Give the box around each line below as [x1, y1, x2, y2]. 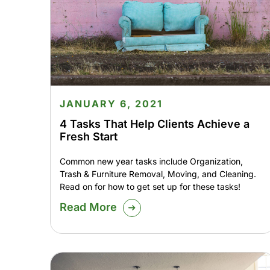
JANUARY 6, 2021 [59, 98, 163, 110]
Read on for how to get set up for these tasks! [59, 181, 240, 192]
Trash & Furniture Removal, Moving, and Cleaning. [59, 169, 256, 180]
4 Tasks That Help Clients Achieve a [59, 118, 250, 131]
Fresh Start [59, 130, 118, 143]
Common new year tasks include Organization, [59, 156, 243, 167]
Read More [59, 201, 117, 214]
